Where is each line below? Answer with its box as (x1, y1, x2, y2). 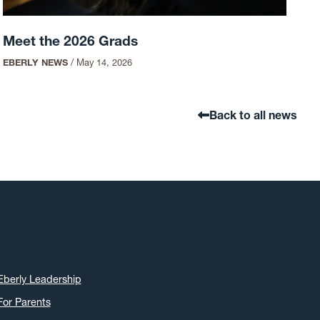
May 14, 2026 (76, 56, 133, 68)
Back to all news (209, 107, 297, 122)
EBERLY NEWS (3, 56, 69, 68)
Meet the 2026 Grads (3, 32, 139, 50)
